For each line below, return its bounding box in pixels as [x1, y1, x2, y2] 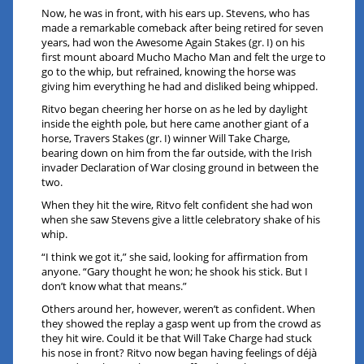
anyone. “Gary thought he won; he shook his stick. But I [41, 264, 309, 279]
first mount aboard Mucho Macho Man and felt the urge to [41, 50, 327, 65]
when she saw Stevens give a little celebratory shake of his [41, 212, 321, 227]
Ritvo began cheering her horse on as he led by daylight [41, 102, 309, 117]
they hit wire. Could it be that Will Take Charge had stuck [41, 331, 313, 346]
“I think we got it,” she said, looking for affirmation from [41, 249, 309, 265]
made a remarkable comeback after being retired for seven [41, 20, 324, 36]
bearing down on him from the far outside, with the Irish [41, 145, 313, 161]
